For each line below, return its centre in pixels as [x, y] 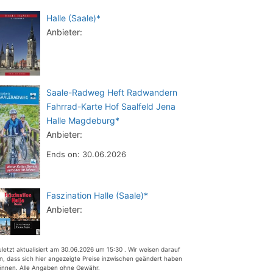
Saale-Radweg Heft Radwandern [112, 92]
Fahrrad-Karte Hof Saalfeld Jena [111, 106]
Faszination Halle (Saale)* [97, 196]
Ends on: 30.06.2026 [86, 154]
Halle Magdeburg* [83, 120]
